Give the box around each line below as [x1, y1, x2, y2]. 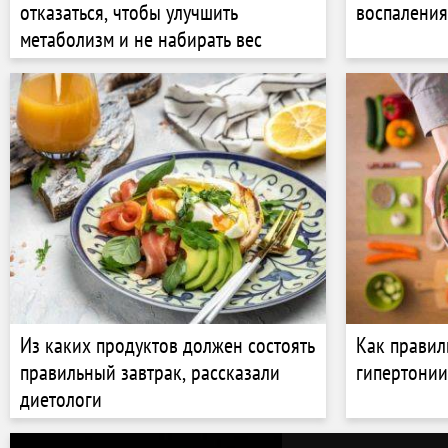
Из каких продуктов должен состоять [20, 330, 315, 359]
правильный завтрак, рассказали [20, 357, 280, 386]
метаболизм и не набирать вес [20, 24, 262, 53]
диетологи [20, 384, 102, 413]
